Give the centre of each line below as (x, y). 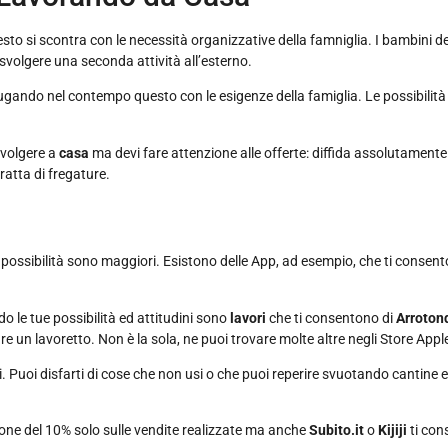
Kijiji (394, 430)
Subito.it (338, 430)
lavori (249, 317)
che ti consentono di (332, 317)
